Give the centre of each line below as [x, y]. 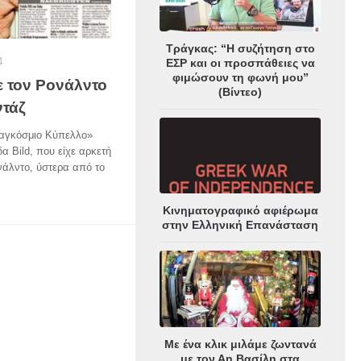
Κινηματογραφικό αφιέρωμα [240, 211]
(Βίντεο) [240, 92]
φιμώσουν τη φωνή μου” [240, 78]
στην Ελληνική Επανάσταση [240, 225]
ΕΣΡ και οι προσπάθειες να [240, 63]
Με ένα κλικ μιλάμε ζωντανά [240, 344]
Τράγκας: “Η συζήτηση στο [240, 49]
